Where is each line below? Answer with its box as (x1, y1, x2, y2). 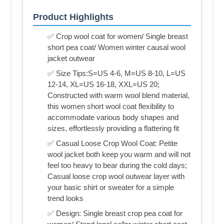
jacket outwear (47, 53, 95, 62)
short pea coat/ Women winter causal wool (47, 42, 185, 51)
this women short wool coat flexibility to (47, 101, 174, 110)
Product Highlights (33, 11, 113, 22)
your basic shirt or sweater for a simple (47, 182, 174, 191)
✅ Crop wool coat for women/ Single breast (47, 31, 188, 40)
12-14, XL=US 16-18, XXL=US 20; (47, 79, 159, 88)
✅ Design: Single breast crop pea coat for (47, 208, 182, 217)
